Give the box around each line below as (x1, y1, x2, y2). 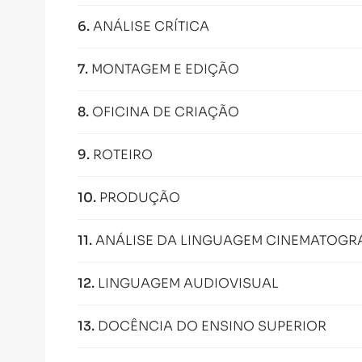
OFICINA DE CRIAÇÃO (92, 103, 239, 120)
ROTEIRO (93, 146, 153, 163)
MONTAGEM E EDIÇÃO (91, 61, 239, 78)
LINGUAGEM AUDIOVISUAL (98, 275, 279, 292)
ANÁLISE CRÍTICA (93, 18, 209, 35)
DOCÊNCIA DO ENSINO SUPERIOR (98, 318, 326, 335)
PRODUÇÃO (99, 189, 180, 206)
